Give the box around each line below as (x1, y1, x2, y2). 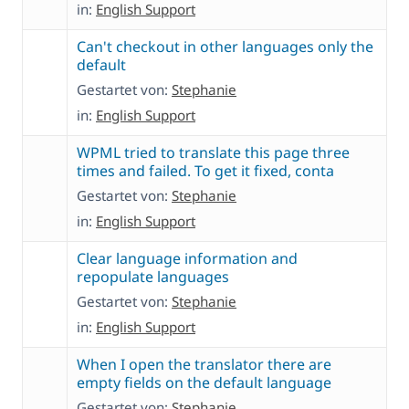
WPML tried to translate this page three (77, 142, 350, 163)
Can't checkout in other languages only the (77, 37, 373, 58)
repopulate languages (77, 267, 229, 288)
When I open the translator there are (77, 354, 331, 375)
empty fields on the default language (77, 372, 331, 393)
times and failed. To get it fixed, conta (77, 161, 334, 182)
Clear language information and (77, 248, 298, 269)
